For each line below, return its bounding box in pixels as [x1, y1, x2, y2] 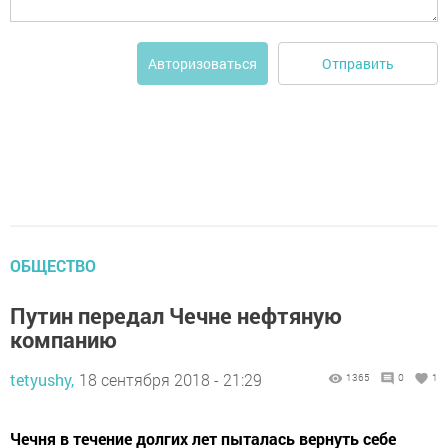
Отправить [322, 53, 394, 73]
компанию [10, 325, 117, 354]
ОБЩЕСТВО [10, 255, 96, 276]
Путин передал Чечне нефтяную [10, 301, 342, 330]
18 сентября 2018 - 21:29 [79, 369, 262, 390]
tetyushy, [10, 369, 74, 390]
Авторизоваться [148, 54, 257, 73]
